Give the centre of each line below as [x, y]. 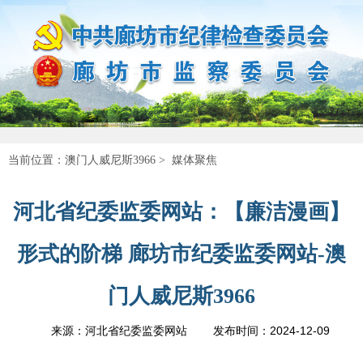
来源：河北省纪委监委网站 [119, 331]
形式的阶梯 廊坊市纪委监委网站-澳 [181, 254]
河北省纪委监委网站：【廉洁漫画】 [181, 211]
